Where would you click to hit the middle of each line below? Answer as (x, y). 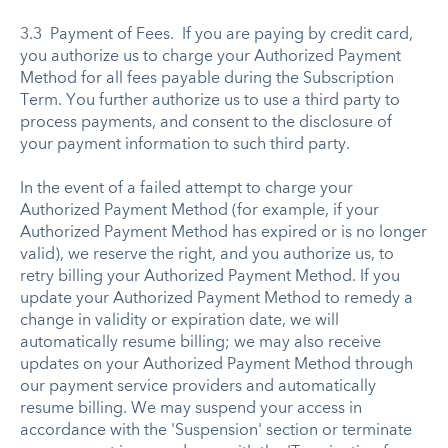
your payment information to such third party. (185, 144)
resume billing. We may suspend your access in (191, 408)
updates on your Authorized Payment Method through (216, 364)
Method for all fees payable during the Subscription (207, 78)
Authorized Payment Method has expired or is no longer (223, 232)
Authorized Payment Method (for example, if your (199, 210)
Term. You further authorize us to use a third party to (210, 100)
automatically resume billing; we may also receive (200, 342)
